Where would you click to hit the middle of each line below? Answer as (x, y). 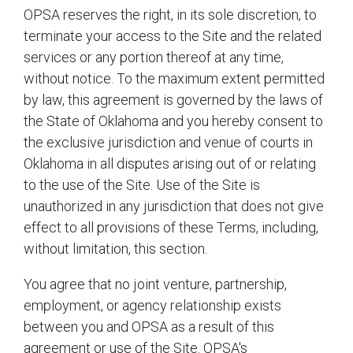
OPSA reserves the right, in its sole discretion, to (170, 15)
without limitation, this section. (115, 249)
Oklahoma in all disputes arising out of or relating (170, 163)
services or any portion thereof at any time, (154, 57)
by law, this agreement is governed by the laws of (173, 100)
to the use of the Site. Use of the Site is (142, 185)
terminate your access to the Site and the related (173, 36)
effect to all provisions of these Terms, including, (171, 227)
